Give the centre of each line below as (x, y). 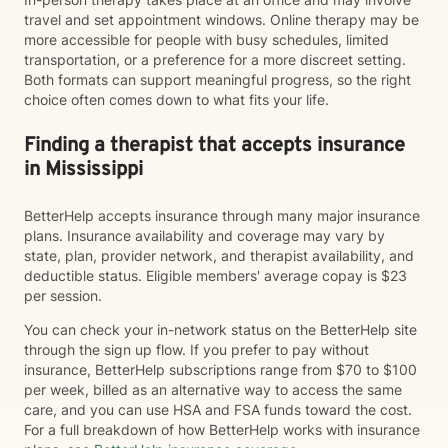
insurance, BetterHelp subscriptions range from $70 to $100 (220, 369)
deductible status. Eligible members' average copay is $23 (215, 275)
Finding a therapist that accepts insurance (214, 146)
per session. (65, 295)
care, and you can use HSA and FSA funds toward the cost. (218, 409)
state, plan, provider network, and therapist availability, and (219, 255)
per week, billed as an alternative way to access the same (213, 389)
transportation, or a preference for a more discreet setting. (215, 59)
